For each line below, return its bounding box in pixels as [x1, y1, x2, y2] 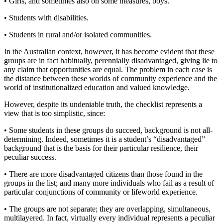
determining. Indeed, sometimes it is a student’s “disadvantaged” [4, 134, 205, 143]
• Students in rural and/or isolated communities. [4, 30, 152, 39]
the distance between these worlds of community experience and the [4, 74, 217, 83]
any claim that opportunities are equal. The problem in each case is [4, 65, 212, 74]
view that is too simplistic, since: [4, 109, 105, 117]
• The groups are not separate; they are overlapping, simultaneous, [4, 204, 211, 213]
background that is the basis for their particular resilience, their [4, 143, 198, 152]
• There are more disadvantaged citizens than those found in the [4, 169, 203, 178]
